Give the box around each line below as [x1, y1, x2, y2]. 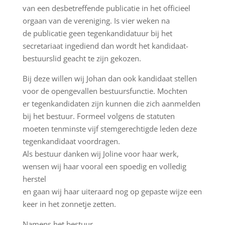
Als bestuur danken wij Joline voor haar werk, [22, 149, 179, 159]
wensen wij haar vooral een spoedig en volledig [22, 161, 186, 171]
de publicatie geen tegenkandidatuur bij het [22, 28, 172, 38]
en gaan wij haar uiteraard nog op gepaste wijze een [22, 186, 202, 196]
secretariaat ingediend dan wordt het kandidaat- [22, 41, 188, 51]
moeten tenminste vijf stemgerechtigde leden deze [22, 124, 197, 134]
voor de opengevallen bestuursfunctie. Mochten [22, 86, 187, 96]
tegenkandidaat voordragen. [22, 136, 120, 146]
